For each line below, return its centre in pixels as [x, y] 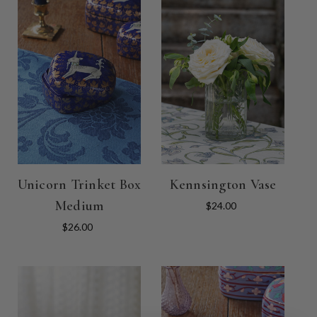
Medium [79, 206]
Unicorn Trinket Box [79, 184]
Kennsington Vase [223, 184]
